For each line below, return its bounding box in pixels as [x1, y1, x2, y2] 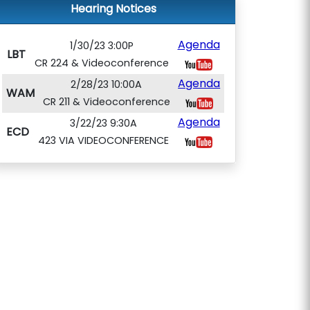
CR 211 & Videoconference [42, 95, 170, 109]
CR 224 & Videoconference [34, 56, 169, 70]
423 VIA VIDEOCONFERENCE [38, 134, 169, 147]
